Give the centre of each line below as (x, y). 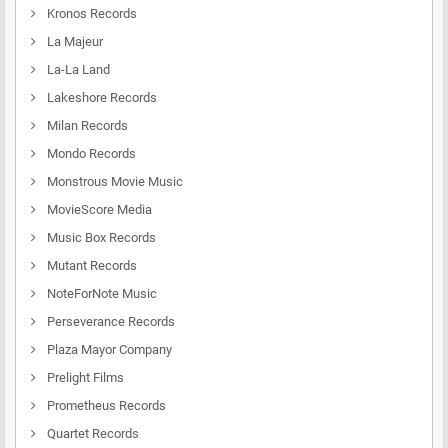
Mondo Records (90, 153)
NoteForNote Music (100, 293)
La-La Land (77, 69)
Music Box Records (100, 237)
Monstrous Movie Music (113, 181)
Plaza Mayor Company (108, 349)
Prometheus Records (105, 405)
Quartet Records (91, 433)
